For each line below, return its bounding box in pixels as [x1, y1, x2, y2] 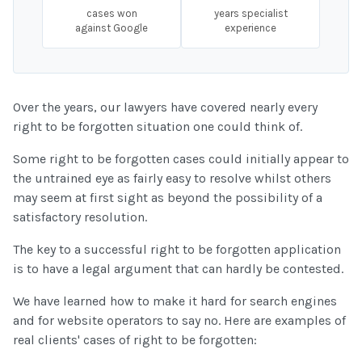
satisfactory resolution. [13, 208, 147, 225]
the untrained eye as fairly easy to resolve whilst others [13, 170, 331, 186]
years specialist [213, 6, 288, 19]
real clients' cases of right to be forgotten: [13, 331, 257, 347]
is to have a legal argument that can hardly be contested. [13, 260, 343, 276]
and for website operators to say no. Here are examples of [13, 312, 346, 328]
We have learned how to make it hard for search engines [13, 293, 337, 309]
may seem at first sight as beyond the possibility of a [13, 189, 322, 205]
